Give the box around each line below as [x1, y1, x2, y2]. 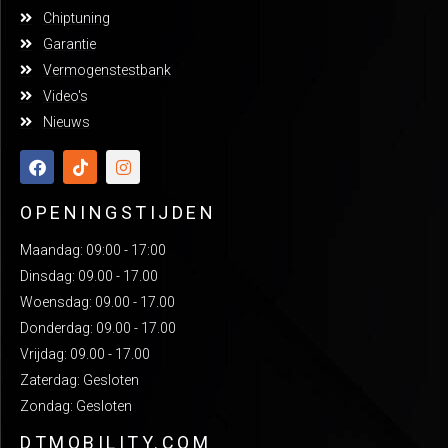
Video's [42, 88, 88, 105]
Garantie [42, 36, 96, 53]
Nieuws [42, 114, 90, 131]
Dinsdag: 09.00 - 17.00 [20, 268, 158, 285]
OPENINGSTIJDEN [20, 202, 216, 224]
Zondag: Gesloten [20, 398, 132, 415]
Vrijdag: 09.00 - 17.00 [20, 346, 150, 363]
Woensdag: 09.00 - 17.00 [20, 294, 175, 311]
